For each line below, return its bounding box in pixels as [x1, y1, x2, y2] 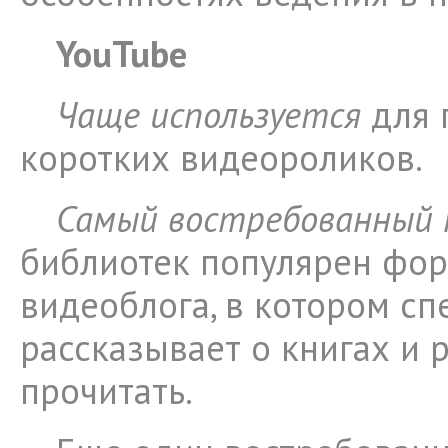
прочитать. [20, 367, 193, 414]
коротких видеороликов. [20, 134, 423, 181]
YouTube [56, 30, 187, 77]
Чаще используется [56, 91, 361, 138]
